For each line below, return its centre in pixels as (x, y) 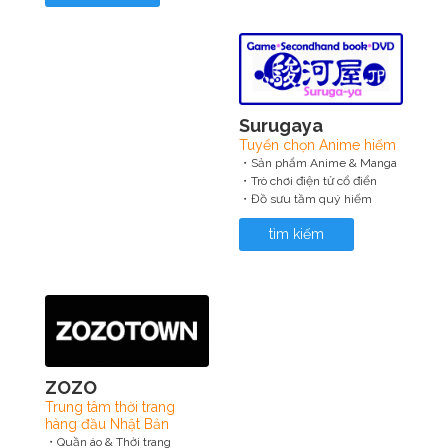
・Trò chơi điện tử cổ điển (308, 181)
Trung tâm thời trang (110, 407)
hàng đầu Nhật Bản (107, 424)
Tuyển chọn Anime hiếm (317, 145)
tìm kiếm (296, 234)
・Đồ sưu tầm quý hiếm (305, 199)
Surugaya (281, 125)
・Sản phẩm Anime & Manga (318, 163)
